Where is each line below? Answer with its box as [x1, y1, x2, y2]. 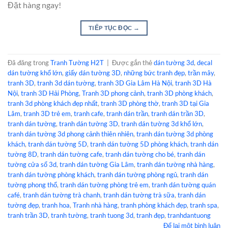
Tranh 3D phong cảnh [82, 89, 144, 97]
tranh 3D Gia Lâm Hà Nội [98, 78, 172, 87]
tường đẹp [8, 201, 39, 209]
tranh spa [190, 201, 217, 209]
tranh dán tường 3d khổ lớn [121, 119, 202, 128]
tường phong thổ [8, 180, 57, 189]
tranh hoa [42, 201, 70, 209]
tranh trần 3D [8, 211, 48, 219]
